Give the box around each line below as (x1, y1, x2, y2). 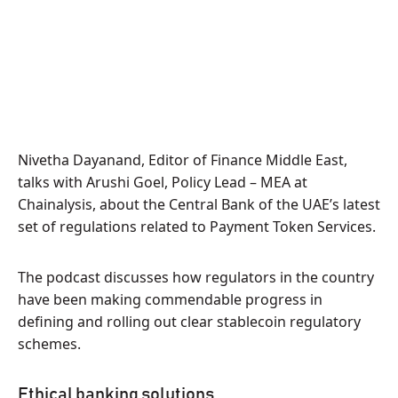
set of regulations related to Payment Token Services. (18, 217, 376, 236)
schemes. (18, 334, 81, 354)
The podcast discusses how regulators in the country (18, 267, 374, 287)
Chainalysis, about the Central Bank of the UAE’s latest (18, 195, 380, 214)
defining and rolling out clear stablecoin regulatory (18, 312, 361, 331)
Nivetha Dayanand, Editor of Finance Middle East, (18, 150, 347, 170)
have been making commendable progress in (18, 290, 322, 309)
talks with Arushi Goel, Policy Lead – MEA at (18, 172, 307, 192)
